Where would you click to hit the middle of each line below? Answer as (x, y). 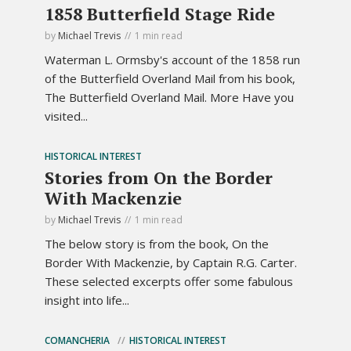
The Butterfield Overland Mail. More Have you (169, 98)
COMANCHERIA (77, 341)
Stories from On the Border (159, 178)
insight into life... (87, 300)
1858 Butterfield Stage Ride (160, 14)
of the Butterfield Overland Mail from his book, (170, 79)
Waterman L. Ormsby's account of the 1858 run (172, 60)
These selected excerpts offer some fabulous (169, 282)
